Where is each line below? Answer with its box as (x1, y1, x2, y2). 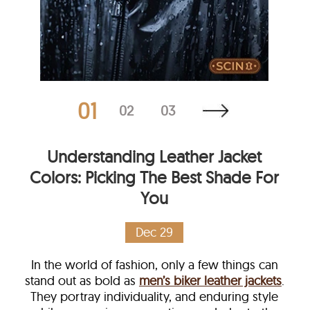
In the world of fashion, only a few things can (30, 256, 278, 273)
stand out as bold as (24, 272, 139, 289)
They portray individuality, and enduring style (30, 288, 279, 304)
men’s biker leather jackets (138, 272, 282, 289)
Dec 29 (136, 224, 174, 240)
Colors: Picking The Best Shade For (30, 166, 280, 188)
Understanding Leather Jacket (47, 145, 262, 167)
